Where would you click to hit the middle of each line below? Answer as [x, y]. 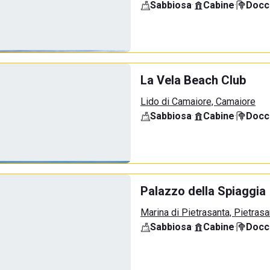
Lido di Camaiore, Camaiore [198, 102]
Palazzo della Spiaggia [203, 191]
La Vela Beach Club [193, 80]
